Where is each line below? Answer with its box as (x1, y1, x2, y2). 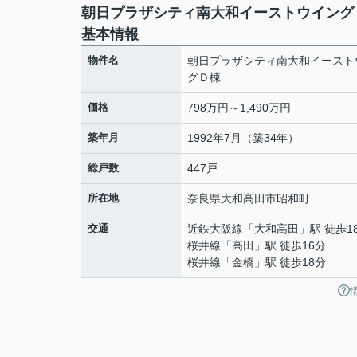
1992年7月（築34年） (187, 131, 299, 144)
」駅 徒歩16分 (254, 239, 326, 252)
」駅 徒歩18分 (254, 256, 326, 269)
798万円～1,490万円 (187, 101, 291, 114)
